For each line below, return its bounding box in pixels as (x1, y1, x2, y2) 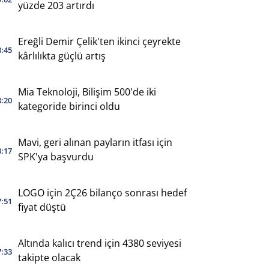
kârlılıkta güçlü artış (17, 49, 106, 62)
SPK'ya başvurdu (17, 150, 94, 163)
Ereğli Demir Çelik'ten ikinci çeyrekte (17, 34, 181, 48)
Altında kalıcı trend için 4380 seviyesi (17, 236, 181, 250)
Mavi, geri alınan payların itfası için (17, 135, 172, 149)
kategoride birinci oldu (17, 99, 120, 113)
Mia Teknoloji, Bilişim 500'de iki (17, 85, 156, 98)
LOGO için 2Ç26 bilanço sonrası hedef (17, 186, 187, 199)
